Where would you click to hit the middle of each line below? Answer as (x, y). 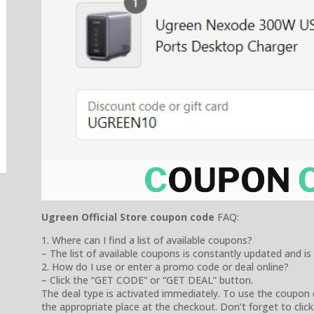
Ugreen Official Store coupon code (128, 217)
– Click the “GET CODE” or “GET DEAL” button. (147, 280)
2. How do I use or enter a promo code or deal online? (165, 266)
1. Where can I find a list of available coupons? (147, 240)
